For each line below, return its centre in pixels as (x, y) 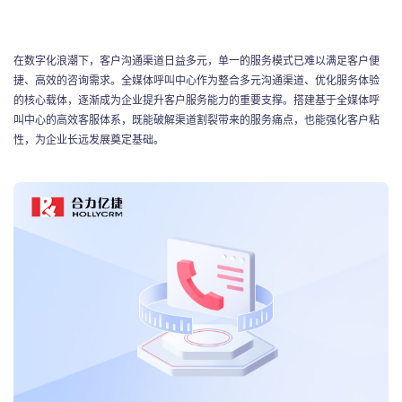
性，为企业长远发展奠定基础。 (89, 139)
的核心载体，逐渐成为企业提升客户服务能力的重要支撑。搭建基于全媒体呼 (197, 100)
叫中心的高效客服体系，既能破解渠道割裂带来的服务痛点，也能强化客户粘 (197, 119)
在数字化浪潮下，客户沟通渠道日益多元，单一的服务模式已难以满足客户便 (197, 60)
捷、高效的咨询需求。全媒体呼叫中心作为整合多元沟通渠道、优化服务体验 (197, 80)
